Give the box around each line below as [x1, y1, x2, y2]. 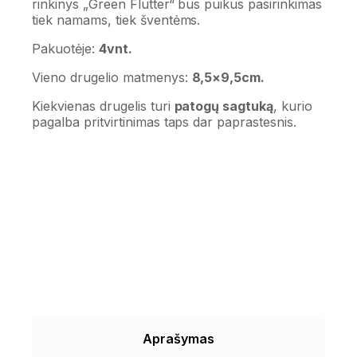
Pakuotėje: [32, 41, 99, 57]
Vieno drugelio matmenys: [32, 69, 192, 86]
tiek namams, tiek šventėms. [32, 12, 201, 29]
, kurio [273, 98, 313, 115]
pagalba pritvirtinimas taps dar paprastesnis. [32, 114, 297, 131]
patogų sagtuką [174, 98, 274, 115]
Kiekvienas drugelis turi [32, 98, 175, 115]
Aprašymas [143, 331, 214, 347]
